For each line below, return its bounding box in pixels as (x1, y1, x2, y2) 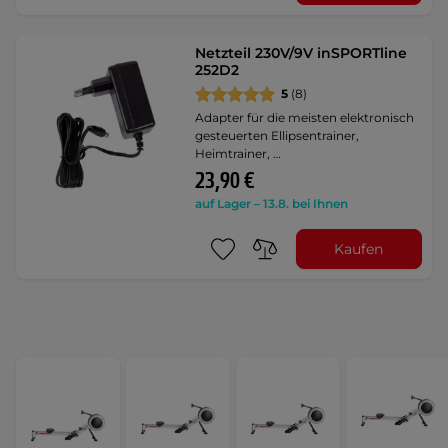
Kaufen (334, 239, 384, 258)
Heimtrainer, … (195, 146, 282, 161)
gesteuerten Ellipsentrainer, (195, 128, 360, 143)
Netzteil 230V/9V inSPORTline (195, 44, 408, 62)
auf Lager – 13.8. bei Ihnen (195, 196, 349, 211)
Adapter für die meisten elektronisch (195, 110, 415, 125)
